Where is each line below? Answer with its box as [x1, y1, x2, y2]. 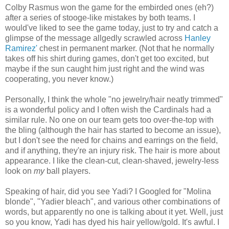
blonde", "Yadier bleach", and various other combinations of [5, 197, 220, 206]
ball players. [47, 166, 93, 175]
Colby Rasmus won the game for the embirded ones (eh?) [5, 3, 214, 12]
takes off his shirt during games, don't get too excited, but [5, 54, 209, 63]
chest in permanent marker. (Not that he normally [37, 43, 214, 53]
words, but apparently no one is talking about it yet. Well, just [5, 207, 223, 216]
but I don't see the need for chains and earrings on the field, [5, 135, 218, 145]
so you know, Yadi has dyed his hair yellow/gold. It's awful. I [5, 217, 219, 226]
